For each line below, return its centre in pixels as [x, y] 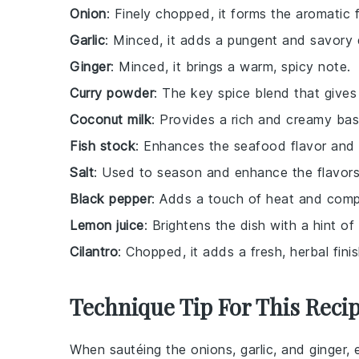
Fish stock [103, 146]
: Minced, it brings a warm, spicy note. [231, 67]
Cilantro [94, 252]
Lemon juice [107, 226]
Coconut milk [111, 120]
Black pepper [111, 199]
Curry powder [112, 93]
